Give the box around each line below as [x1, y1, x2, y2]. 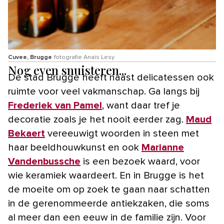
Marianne [141, 142, 184, 153]
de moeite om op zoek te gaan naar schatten [8, 184, 210, 195]
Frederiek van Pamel [8, 100, 102, 111]
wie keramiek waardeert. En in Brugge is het [8, 170, 204, 181]
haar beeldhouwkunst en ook [8, 142, 141, 153]
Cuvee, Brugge [8, 54, 52, 61]
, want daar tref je [102, 100, 180, 111]
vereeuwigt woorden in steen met [45, 128, 199, 139]
